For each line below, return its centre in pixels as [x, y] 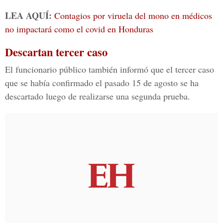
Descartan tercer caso [56, 52]
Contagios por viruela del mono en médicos [133, 15]
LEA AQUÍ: [30, 15]
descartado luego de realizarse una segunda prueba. [98, 96]
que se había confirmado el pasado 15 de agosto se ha [102, 83]
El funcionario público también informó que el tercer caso [110, 69]
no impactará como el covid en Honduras [79, 29]
